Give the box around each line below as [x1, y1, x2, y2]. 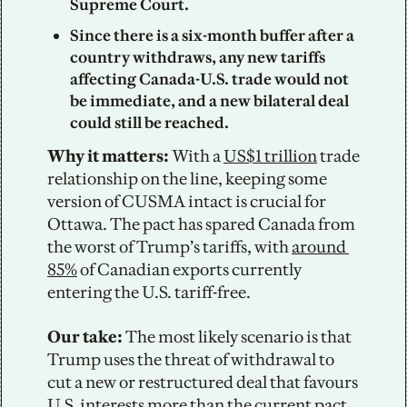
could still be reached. [70, 113, 232, 134]
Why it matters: [47, 145, 172, 167]
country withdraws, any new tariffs [70, 47, 325, 68]
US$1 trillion [223, 145, 317, 167]
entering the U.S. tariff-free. [47, 282, 253, 303]
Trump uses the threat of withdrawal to [47, 349, 334, 371]
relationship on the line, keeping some [47, 168, 327, 190]
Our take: [47, 326, 125, 348]
